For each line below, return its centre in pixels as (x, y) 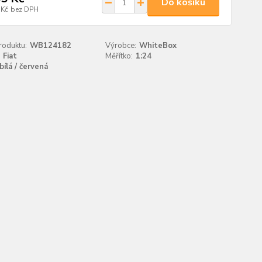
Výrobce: (121, 46)
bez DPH (24, 9)
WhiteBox (158, 46)
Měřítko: (119, 56)
